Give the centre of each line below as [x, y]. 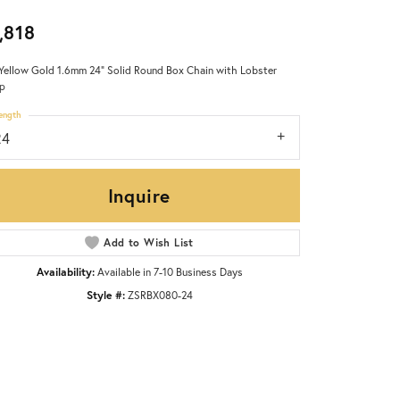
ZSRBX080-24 [160, 295]
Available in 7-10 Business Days [170, 272]
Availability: [65, 272]
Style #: [105, 295]
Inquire [139, 196]
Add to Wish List [149, 243]
